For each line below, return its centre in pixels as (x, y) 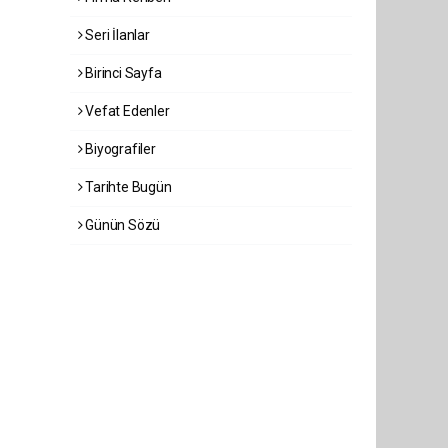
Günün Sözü (121, 225)
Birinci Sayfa (122, 73)
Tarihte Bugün (127, 187)
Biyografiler (119, 149)
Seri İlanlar (116, 35)
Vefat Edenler (126, 111)
